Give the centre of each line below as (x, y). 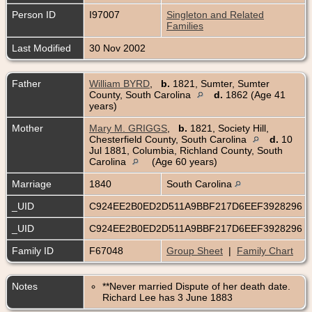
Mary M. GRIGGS (128, 128)
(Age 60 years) (185, 161)
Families (185, 25)
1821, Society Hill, (228, 128)
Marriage (32, 184)
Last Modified (41, 48)
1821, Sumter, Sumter (220, 83)
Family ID (33, 250)
